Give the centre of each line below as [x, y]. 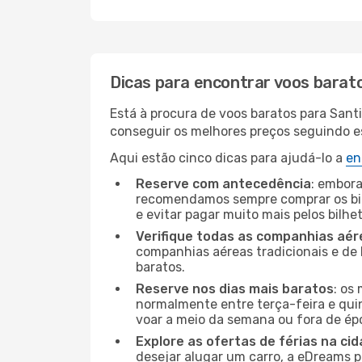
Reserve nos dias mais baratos [235, 289]
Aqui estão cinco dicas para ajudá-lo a [228, 158]
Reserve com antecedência [223, 184]
